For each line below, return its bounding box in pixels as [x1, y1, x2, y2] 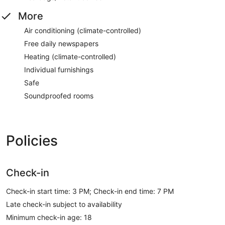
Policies [6, 132, 58, 150]
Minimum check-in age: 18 [6, 213, 92, 222]
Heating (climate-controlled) [24, 52, 116, 61]
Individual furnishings [24, 65, 93, 74]
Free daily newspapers [24, 39, 98, 48]
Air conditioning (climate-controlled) [24, 26, 141, 35]
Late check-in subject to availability [6, 200, 122, 209]
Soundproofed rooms [24, 91, 93, 100]
